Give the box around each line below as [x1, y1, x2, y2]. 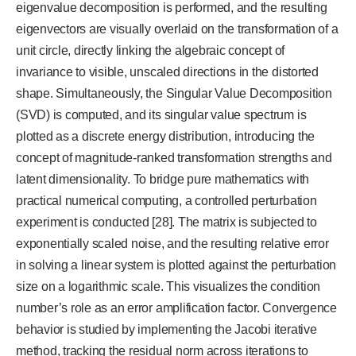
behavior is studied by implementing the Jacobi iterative [16, 323, 317, 337]
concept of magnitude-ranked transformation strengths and [16, 151, 332, 165]
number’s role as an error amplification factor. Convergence [16, 301, 337, 315]
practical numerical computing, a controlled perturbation [16, 194, 317, 208]
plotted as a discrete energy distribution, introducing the [16, 130, 315, 144]
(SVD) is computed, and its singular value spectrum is [16, 108, 307, 122]
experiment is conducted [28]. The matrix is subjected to [16, 215, 317, 230]
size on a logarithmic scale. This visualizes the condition [16, 280, 321, 294]
